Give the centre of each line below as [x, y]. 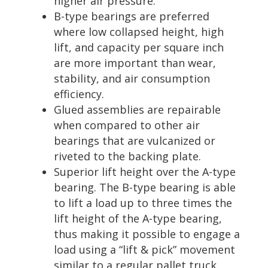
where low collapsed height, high [138, 31]
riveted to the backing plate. [127, 156]
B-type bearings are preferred [131, 16]
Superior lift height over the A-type [144, 171]
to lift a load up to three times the [143, 202]
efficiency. [79, 94]
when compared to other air [127, 125]
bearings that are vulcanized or [134, 140]
